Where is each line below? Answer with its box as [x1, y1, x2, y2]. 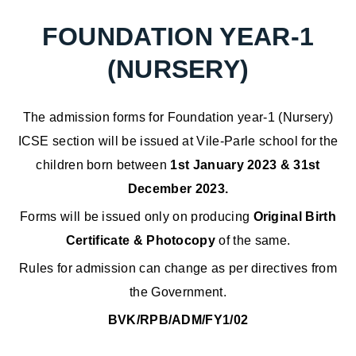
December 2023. [127, 182, 229, 196]
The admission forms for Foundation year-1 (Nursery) [22, 110, 334, 125]
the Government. [130, 285, 226, 300]
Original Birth [253, 210, 336, 224]
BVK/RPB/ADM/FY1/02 [107, 313, 249, 327]
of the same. [215, 234, 291, 248]
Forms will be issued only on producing [20, 210, 253, 224]
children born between [36, 158, 171, 172]
